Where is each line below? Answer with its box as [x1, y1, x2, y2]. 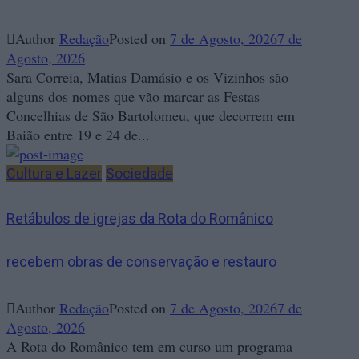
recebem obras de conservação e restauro [6, 253, 276, 271]
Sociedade [106, 165, 173, 183]
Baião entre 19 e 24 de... [6, 125, 150, 145]
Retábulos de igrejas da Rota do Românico [6, 210, 273, 228]
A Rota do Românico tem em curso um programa [6, 337, 292, 357]
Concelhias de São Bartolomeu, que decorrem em [6, 106, 295, 126]
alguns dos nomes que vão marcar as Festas [6, 87, 260, 107]
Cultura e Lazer [6, 165, 102, 183]
